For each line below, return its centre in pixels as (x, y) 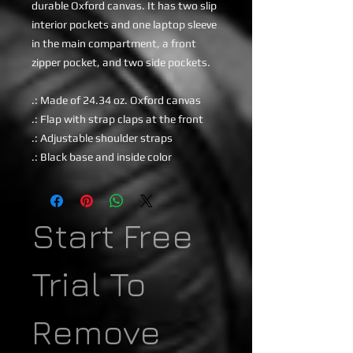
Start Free (112, 236)
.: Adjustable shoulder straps (102, 138)
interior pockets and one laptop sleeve (124, 24)
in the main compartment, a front (114, 43)
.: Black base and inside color (102, 157)
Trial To (89, 284)
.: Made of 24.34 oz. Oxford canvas (116, 100)
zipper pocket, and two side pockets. (121, 62)
